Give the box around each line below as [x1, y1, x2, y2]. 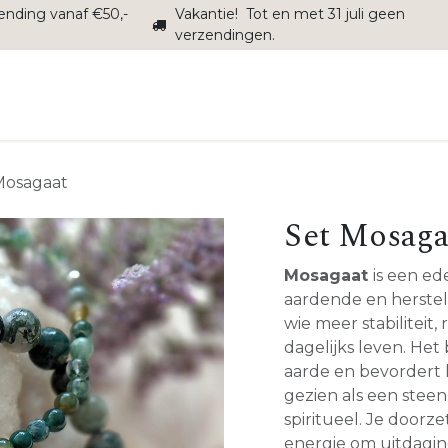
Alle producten [266, 102, 389, 121]
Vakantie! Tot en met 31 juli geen [175, 5, 406, 23]
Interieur [15, 102, 87, 121]
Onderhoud [153, 102, 250, 121]
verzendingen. [175, 26, 276, 44]
